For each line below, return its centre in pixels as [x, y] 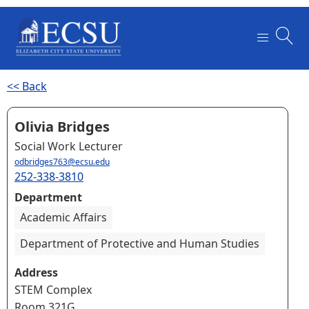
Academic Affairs [63, 217]
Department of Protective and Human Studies [140, 243]
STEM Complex [53, 289]
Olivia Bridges [62, 126]
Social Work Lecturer [69, 146]
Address [36, 272]
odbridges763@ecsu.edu [62, 161]
